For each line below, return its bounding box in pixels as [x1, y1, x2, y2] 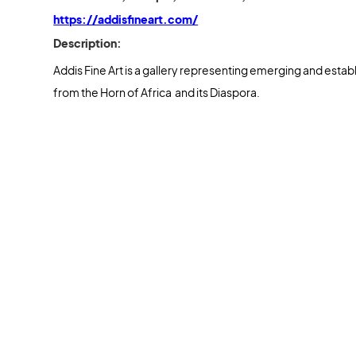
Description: [53, 36, 122, 50]
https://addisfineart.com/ [53, 12, 199, 26]
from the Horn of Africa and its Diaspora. [53, 85, 261, 99]
